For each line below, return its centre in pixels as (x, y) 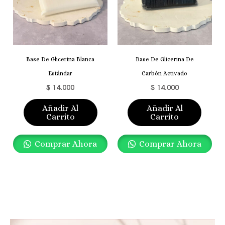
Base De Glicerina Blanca (61, 59)
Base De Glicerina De (164, 59)
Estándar (61, 73)
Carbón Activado (165, 73)
